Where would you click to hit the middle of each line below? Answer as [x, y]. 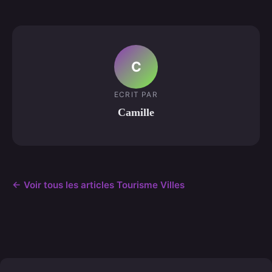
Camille [136, 113]
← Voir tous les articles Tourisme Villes [98, 185]
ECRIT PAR [136, 95]
